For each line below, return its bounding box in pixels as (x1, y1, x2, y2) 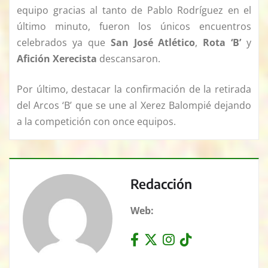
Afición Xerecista (17, 52, 97, 66)
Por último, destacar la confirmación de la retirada (17, 83, 251, 96)
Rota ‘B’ (203, 36, 242, 50)
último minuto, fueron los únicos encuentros (17, 20, 251, 33)
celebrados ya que (17, 36, 111, 50)
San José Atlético (110, 36, 196, 50)
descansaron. (97, 52, 160, 66)
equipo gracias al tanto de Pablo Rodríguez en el (17, 4, 251, 17)
